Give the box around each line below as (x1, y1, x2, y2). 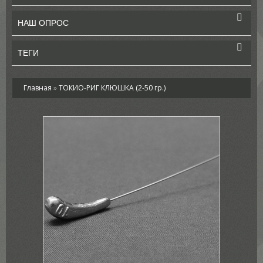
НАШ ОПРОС (17, 17, 69, 28)
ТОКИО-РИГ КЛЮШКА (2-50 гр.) (58, 83, 166, 93)
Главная (23, 83, 52, 93)
